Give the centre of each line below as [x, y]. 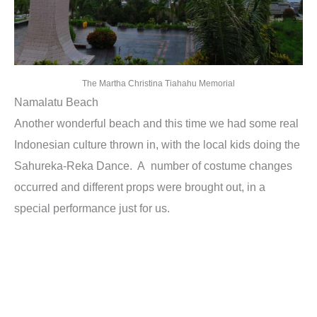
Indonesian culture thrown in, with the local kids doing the [157, 145]
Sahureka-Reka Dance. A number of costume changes [153, 166]
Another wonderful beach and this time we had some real [156, 123]
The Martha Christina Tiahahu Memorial [158, 84]
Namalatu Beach [56, 102]
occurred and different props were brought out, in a [140, 187]
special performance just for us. [92, 208]
